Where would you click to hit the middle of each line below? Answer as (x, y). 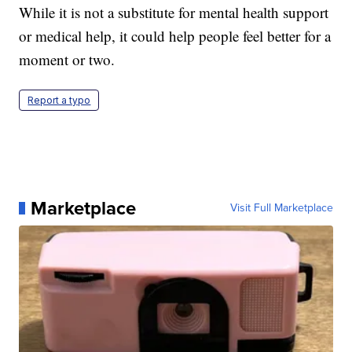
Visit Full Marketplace (281, 207)
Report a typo (59, 100)
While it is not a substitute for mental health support (174, 12)
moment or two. (67, 59)
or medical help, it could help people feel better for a (175, 35)
